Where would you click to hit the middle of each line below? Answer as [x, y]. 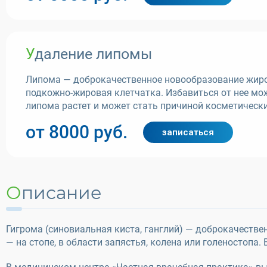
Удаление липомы [93, 54]
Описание [62, 193]
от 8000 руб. [77, 132]
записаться [188, 132]
